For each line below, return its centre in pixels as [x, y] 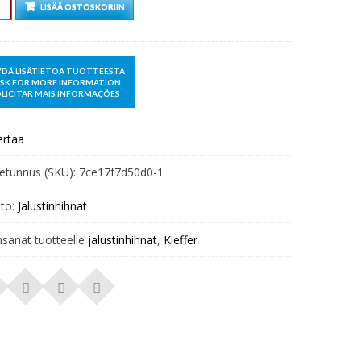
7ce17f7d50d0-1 [121, 172]
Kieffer [180, 240]
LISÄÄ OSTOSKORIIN [82, 6]
